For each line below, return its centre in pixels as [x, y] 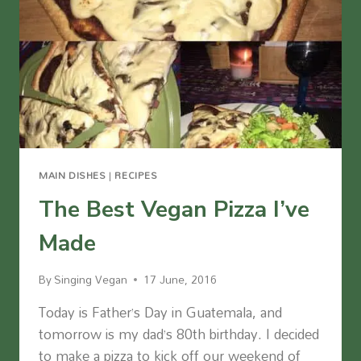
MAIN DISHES [73, 175]
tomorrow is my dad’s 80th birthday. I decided [179, 334]
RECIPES [136, 175]
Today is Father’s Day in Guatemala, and [160, 313]
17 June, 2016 [180, 280]
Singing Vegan [91, 280]
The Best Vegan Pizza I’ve [174, 209]
